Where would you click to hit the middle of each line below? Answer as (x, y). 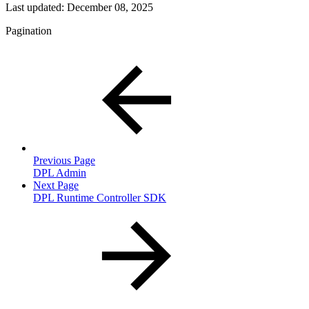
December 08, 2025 (110, 8)
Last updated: (36, 8)
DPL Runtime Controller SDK (100, 198)
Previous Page (64, 161)
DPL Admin (60, 173)
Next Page (56, 186)
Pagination (29, 31)
